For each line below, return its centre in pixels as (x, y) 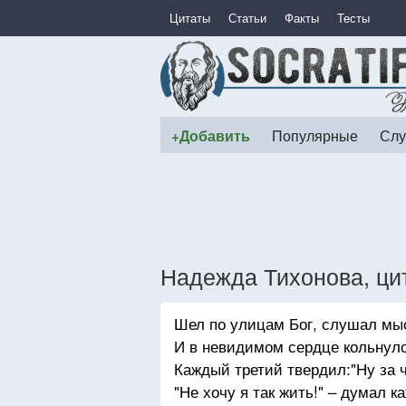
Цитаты (190, 18)
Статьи (247, 18)
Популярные (315, 135)
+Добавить (211, 135)
